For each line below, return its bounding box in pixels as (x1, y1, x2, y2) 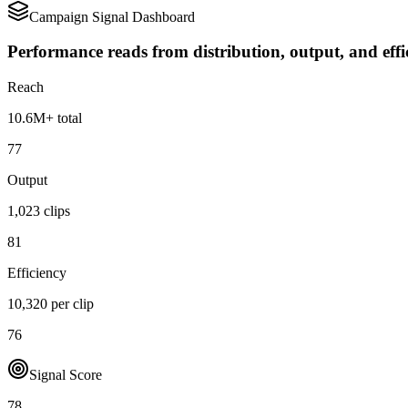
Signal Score (29, 367, 102, 383)
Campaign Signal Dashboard (29, 8, 195, 25)
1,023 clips (7, 203, 70, 219)
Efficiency (7, 265, 66, 281)
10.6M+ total (7, 110, 82, 127)
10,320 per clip (7, 296, 94, 312)
